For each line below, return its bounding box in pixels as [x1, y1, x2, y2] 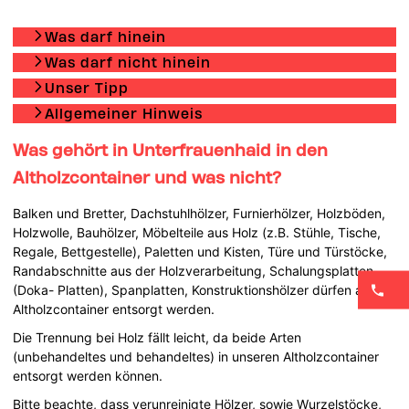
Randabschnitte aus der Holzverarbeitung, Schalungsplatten [13, 262, 374, 278]
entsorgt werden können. [13, 367, 163, 383]
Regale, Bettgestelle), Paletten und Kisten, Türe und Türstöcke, [13, 243, 388, 259]
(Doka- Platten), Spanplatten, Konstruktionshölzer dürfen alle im [13, 281, 393, 298]
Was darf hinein [45, 27, 167, 46]
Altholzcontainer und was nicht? [13, 166, 282, 187]
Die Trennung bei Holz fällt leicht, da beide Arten [13, 329, 302, 345]
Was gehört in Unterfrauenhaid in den [13, 139, 329, 160]
